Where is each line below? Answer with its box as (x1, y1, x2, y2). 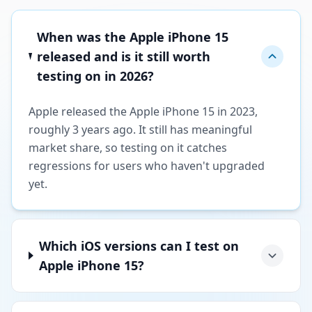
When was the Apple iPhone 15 (37, 29, 229, 45)
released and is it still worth (37, 48, 211, 65)
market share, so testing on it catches (29, 140, 227, 155)
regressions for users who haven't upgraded (29, 158, 265, 173)
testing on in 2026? (37, 68, 155, 84)
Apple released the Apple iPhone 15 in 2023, (29, 104, 258, 119)
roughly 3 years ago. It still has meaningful (29, 122, 252, 137)
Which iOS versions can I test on (39, 237, 240, 254)
